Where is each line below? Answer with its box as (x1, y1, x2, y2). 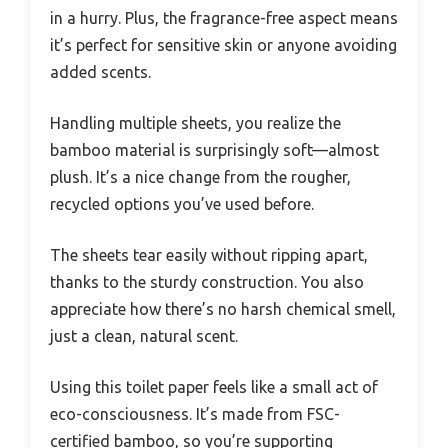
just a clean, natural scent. (50, 326, 238, 345)
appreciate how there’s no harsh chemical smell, (50, 299, 396, 318)
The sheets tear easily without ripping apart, (50, 245, 368, 264)
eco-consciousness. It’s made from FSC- (50, 404, 340, 423)
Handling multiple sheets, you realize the (50, 113, 341, 132)
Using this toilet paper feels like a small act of (50, 377, 378, 396)
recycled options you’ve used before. (50, 194, 314, 213)
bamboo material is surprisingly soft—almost (50, 140, 379, 159)
